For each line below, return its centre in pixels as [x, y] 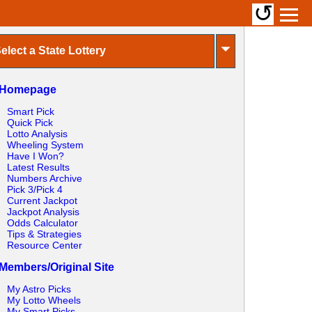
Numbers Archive [44, 179]
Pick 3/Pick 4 [34, 190]
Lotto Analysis [37, 134]
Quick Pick [30, 123]
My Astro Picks [39, 289]
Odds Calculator [42, 223]
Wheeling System [45, 145]
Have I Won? [35, 156]
